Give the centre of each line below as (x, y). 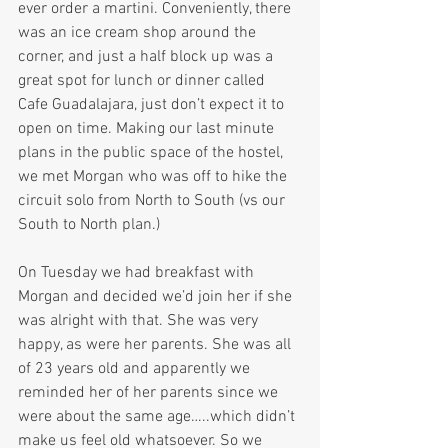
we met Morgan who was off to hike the (154, 177)
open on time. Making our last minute (148, 129)
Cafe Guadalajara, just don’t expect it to (153, 105)
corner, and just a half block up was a (147, 57)
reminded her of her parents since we (150, 393)
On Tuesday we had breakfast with (138, 273)
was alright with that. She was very (140, 321)
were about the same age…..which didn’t (158, 417)
